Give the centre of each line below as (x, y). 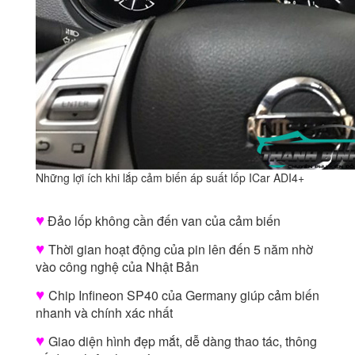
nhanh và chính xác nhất (104, 313)
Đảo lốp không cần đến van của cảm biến (162, 221)
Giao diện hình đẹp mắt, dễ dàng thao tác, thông (183, 342)
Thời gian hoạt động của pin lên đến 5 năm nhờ (181, 250)
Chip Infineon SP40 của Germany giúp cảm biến (184, 296)
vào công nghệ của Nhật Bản (117, 267)
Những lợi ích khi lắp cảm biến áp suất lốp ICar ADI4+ (170, 178)
